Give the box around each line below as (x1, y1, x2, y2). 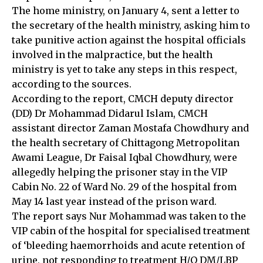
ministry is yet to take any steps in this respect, (12, 63, 237, 75)
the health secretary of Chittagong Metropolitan (12, 136, 240, 149)
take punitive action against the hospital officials (12, 33, 246, 46)
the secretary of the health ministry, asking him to (12, 19, 250, 31)
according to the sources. (12, 77, 131, 90)
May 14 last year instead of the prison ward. (12, 195, 217, 207)
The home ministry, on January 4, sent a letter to (12, 4, 240, 16)
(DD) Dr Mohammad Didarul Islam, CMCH (12, 107, 208, 119)
